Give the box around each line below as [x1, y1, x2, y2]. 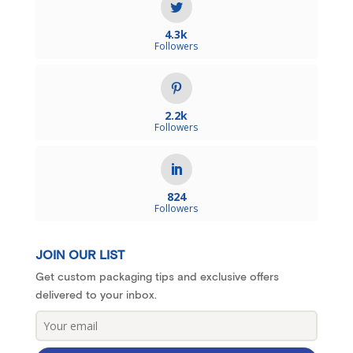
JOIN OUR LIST [35, 247, 124, 264]
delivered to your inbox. [35, 288, 157, 301]
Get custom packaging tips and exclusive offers [35, 269, 279, 283]
